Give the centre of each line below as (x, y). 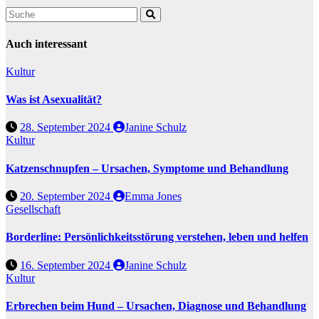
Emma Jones (153, 196)
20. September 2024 (67, 196)
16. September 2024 (67, 265)
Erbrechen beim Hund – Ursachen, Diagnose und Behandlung (156, 305)
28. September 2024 (67, 127)
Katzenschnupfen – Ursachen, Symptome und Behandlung (147, 168)
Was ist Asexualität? (54, 100)
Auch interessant (46, 43)
